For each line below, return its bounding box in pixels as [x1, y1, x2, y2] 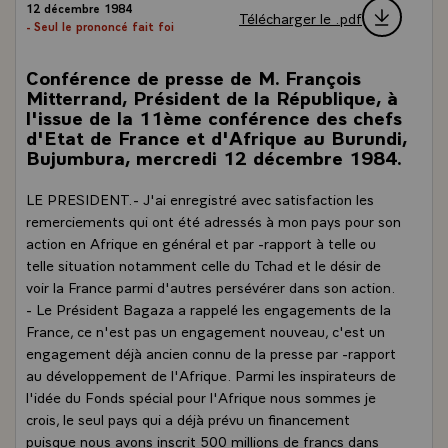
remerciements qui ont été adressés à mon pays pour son [26, 210, 401, 230]
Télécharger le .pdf [239, 7, 362, 27]
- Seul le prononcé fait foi [26, 18, 174, 34]
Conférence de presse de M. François [26, 64, 361, 89]
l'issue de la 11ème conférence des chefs [26, 104, 402, 129]
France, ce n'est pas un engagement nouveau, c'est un [26, 320, 385, 340]
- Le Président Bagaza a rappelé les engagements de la [26, 298, 391, 318]
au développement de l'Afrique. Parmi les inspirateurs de [26, 364, 396, 384]
